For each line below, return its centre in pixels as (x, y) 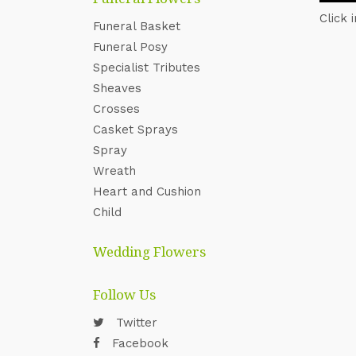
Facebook (138, 343)
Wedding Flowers (149, 252)
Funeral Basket (137, 26)
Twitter (135, 323)
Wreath (114, 171)
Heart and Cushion (147, 192)
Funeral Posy (130, 47)
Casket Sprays (135, 130)
